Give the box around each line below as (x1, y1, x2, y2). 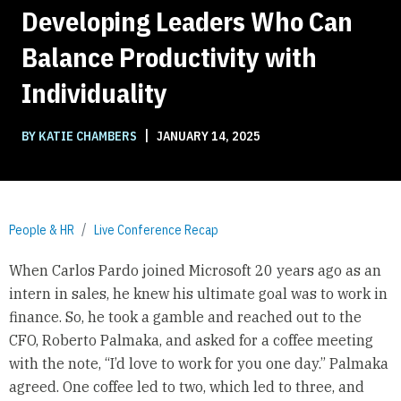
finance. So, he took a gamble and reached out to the (8, 308, 362, 327)
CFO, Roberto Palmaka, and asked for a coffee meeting (8, 331, 373, 350)
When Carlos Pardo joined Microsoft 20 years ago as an (8, 261, 381, 280)
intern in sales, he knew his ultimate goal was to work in (8, 285, 388, 303)
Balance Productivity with (21, 38, 317, 74)
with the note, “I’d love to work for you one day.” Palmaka (8, 354, 388, 373)
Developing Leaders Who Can (21, 3, 353, 38)
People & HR (9, 221, 74, 238)
